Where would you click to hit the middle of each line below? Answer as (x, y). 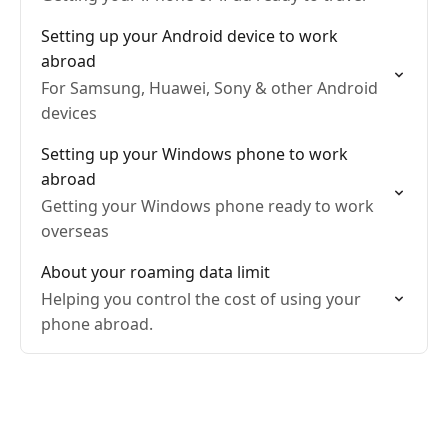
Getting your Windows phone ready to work (207, 206)
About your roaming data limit (155, 272)
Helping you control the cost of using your (201, 299)
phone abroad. (97, 324)
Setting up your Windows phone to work (194, 154)
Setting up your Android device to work (189, 36)
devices (69, 113)
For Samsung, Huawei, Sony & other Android (209, 88)
